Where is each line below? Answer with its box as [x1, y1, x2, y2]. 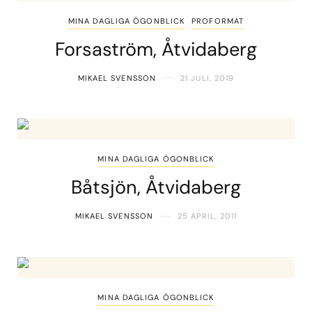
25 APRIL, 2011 [178, 211, 237, 221]
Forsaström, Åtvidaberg [55, 36, 257, 61]
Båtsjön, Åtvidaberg [71, 175, 241, 200]
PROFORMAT [192, 15, 244, 26]
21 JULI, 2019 [180, 72, 235, 83]
